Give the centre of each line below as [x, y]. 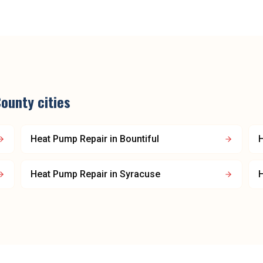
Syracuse [140, 174]
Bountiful [139, 139]
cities [52, 102]
